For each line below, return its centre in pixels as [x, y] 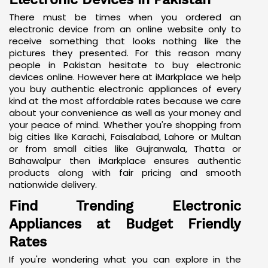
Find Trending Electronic [125, 219]
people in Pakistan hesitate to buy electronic [125, 78]
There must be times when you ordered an [125, 30]
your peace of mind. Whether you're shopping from [125, 138]
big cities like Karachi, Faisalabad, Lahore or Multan [125, 150]
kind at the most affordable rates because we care [125, 114]
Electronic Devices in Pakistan [110, 12]
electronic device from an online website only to [125, 42]
